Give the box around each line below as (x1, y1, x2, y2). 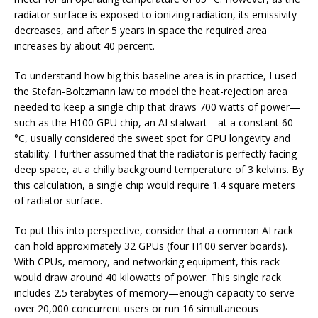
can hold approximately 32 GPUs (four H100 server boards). (14, 238, 287, 253)
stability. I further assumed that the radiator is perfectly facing (14, 146, 297, 160)
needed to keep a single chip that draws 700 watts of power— (14, 99, 300, 114)
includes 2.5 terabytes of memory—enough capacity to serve (14, 285, 295, 300)
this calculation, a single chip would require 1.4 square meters (14, 177, 295, 192)
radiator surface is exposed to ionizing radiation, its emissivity (14, 7, 297, 21)
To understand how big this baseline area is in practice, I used (14, 68, 297, 82)
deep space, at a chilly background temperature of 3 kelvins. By (14, 162, 304, 176)
